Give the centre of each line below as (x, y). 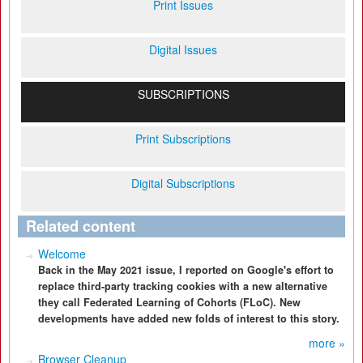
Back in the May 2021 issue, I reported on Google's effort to (186, 270)
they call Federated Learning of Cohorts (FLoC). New (169, 302)
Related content (81, 226)
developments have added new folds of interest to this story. (189, 318)
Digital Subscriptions (183, 183)
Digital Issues (183, 49)
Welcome (62, 254)
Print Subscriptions (183, 139)
